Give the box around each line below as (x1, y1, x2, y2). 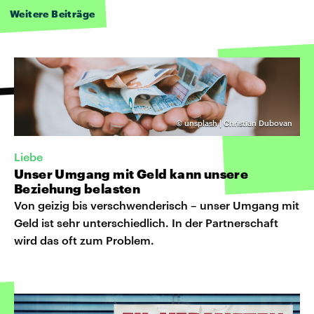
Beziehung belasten (14, 180, 141, 196)
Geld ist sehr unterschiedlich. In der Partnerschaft (14, 215, 278, 229)
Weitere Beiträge (10, 7, 95, 20)
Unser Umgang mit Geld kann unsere (14, 165, 249, 182)
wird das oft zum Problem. (14, 233, 154, 247)
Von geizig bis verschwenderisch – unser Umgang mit (14, 198, 299, 212)
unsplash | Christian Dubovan (184, 118, 292, 128)
